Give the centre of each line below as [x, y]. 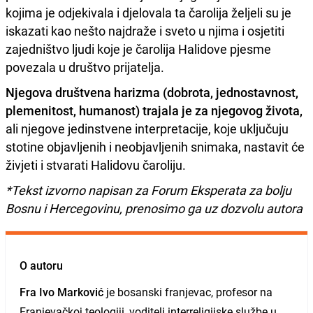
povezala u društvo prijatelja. [85, 67]
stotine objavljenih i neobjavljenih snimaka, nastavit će [155, 147]
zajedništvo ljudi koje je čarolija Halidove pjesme [138, 49]
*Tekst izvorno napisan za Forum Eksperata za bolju [148, 190]
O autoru [41, 266]
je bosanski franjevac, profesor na [188, 292]
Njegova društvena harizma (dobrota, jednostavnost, [152, 93]
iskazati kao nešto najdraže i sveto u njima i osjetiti [145, 31]
